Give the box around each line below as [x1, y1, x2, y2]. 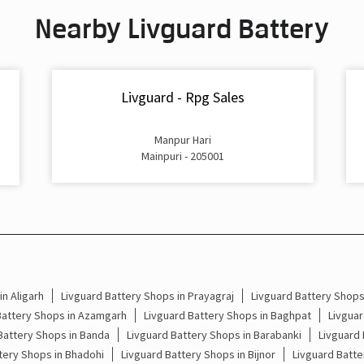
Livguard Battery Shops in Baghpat [143, 307, 311, 323]
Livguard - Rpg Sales [120, 88, 245, 107]
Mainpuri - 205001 [141, 148, 224, 163]
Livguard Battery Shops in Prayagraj [60, 288, 234, 303]
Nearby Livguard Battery [35, 12, 329, 45]
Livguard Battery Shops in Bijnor [120, 346, 275, 362]
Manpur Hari [154, 132, 211, 147]
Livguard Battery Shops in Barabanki [126, 327, 301, 342]
